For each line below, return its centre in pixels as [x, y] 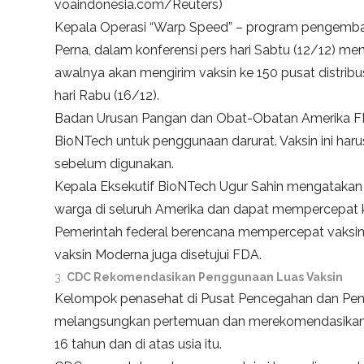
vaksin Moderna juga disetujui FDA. [158, 255]
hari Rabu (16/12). [107, 96]
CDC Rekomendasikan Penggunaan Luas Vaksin [205, 277]
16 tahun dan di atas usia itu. [139, 344]
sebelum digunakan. [115, 164]
